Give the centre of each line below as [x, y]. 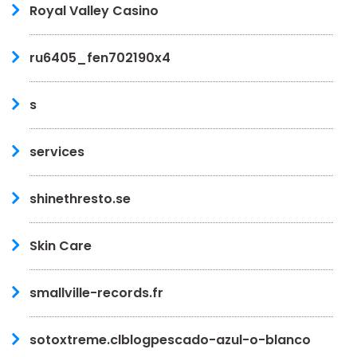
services [57, 151]
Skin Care [61, 245]
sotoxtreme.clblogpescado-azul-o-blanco [170, 339]
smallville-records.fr [96, 292]
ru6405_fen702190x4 [100, 57]
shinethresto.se [80, 198]
